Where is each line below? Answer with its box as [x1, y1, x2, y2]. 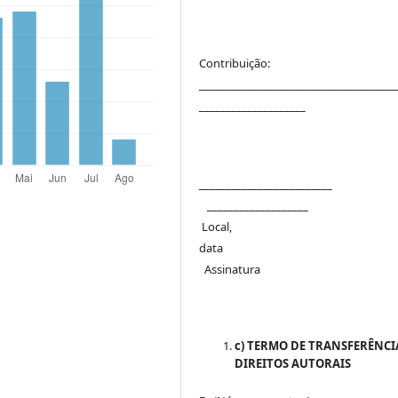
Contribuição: [199, 54, 271, 71]
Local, [199, 218, 233, 235]
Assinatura [199, 260, 261, 277]
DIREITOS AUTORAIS [235, 355, 352, 372]
